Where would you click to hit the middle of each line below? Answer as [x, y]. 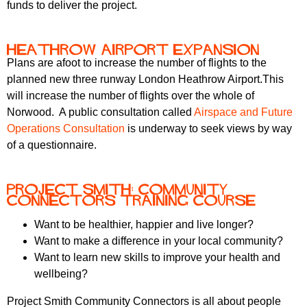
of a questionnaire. [52, 145]
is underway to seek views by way [208, 129]
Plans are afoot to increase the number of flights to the [137, 63]
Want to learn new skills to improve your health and [157, 258]
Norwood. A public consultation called [100, 112]
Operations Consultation [66, 129]
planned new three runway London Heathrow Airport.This [145, 79]
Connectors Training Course [131, 200]
